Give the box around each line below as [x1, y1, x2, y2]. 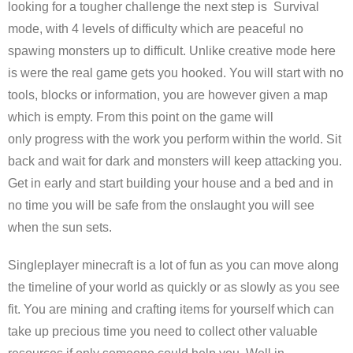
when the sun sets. [8, 221, 112, 234]
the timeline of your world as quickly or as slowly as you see [8, 281, 340, 294]
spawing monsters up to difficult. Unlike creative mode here [8, 44, 336, 58]
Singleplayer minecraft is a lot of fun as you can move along [8, 258, 339, 272]
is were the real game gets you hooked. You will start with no [8, 66, 344, 80]
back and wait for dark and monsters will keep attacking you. [8, 154, 342, 168]
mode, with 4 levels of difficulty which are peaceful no [8, 22, 303, 35]
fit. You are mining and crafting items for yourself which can [8, 303, 334, 316]
